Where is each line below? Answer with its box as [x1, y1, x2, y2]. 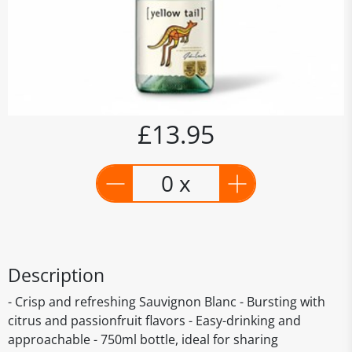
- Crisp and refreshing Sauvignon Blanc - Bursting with [8, 293, 325, 310]
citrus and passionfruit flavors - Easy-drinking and [8, 312, 301, 329]
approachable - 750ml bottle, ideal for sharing [8, 331, 278, 348]
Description [8, 262, 104, 288]
